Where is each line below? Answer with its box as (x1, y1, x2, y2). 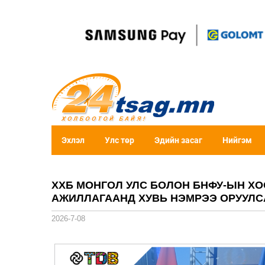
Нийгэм (222, 135, 252, 145)
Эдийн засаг (154, 135, 202, 145)
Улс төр (105, 135, 134, 145)
